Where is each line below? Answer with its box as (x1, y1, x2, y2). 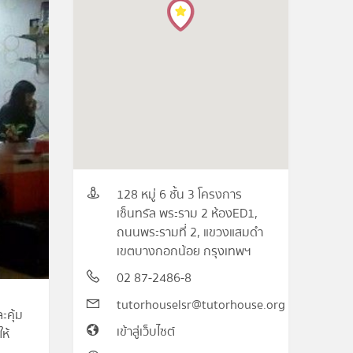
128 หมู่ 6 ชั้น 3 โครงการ (117, 184, 243, 205)
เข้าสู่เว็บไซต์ (117, 321, 176, 342)
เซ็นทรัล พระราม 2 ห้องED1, (117, 203, 258, 224)
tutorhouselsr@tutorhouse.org (117, 295, 286, 315)
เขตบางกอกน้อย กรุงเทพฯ (117, 241, 252, 262)
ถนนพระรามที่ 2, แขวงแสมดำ (117, 222, 264, 243)
